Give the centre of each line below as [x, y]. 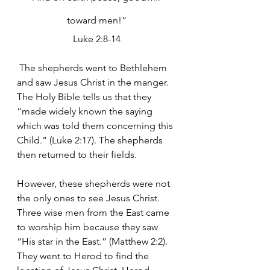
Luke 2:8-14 [96, 39]
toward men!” [96, 20]
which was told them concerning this [96, 126]
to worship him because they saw [89, 227]
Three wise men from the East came [94, 212]
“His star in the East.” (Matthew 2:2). [93, 241]
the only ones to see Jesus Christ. [91, 198]
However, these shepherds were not [95, 184]
